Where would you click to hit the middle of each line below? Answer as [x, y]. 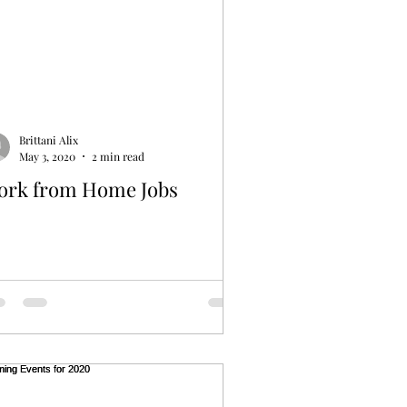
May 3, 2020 [47, 156]
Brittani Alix [49, 140]
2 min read [118, 156]
